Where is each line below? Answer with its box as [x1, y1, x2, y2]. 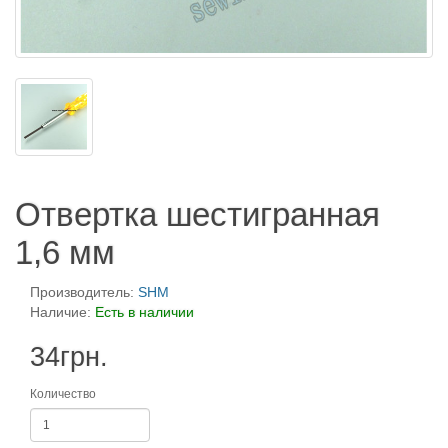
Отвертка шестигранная [15, 196, 380, 233]
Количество [30, 387, 96, 401]
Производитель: [30, 284, 138, 300]
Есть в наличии [95, 304, 194, 320]
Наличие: [30, 304, 95, 320]
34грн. [30, 342, 108, 372]
